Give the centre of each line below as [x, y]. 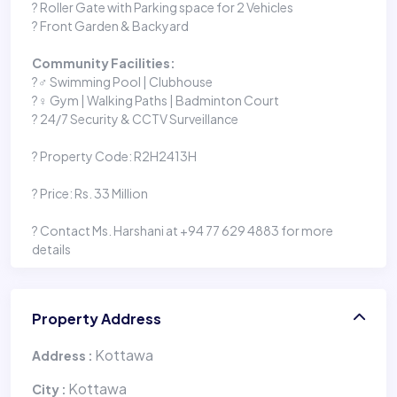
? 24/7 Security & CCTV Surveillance [135, 118]
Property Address [97, 318]
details [51, 249]
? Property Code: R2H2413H [114, 156]
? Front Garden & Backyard [110, 25]
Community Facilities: [104, 62]
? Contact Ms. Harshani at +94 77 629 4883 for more [183, 230]
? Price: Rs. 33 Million [90, 193]
